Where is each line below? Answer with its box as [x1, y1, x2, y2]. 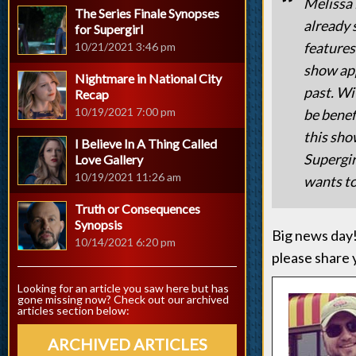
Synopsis [75, 217, 122, 232]
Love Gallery [75, 152, 143, 167]
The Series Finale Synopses [75, 6, 219, 21]
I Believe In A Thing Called [75, 136, 217, 151]
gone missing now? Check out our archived [17, 292, 229, 306]
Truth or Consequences [75, 201, 200, 216]
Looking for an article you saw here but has [17, 281, 229, 295]
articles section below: [17, 304, 130, 317]
